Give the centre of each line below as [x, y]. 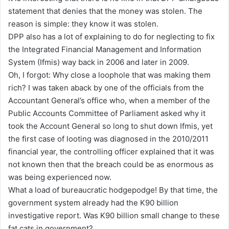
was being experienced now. [60, 177]
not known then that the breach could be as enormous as [111, 164]
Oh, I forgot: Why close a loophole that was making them [109, 75]
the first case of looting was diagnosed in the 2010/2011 [108, 139]
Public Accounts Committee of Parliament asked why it [107, 113]
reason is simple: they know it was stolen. [83, 24]
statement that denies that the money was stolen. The [105, 11]
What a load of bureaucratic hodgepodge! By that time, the [113, 190]
